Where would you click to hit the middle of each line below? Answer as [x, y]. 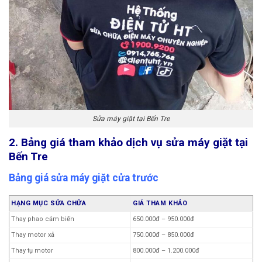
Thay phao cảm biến [43, 219]
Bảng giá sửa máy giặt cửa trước [84, 177]
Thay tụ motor [32, 250]
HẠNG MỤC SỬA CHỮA [49, 203]
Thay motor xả [33, 235]
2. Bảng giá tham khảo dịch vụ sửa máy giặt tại [128, 143]
